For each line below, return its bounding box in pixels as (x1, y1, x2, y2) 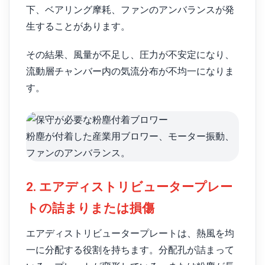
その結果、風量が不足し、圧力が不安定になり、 (26, 50, 234, 60)
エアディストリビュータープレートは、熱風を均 (26, 228, 234, 238)
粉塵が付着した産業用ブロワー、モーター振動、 (26, 131, 234, 142)
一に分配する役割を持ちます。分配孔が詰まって (26, 244, 234, 255)
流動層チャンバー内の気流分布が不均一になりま (26, 66, 234, 77)
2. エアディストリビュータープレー (26, 180, 232, 195)
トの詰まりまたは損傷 (26, 201, 154, 216)
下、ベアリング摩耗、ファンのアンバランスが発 (26, 4, 234, 15)
